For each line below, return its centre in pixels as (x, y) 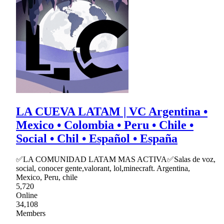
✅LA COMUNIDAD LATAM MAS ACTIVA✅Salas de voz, (116, 159)
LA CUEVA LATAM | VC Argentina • (112, 111)
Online (27, 195)
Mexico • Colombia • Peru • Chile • (105, 125)
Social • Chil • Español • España (97, 138)
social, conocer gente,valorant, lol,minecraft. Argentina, (103, 168)
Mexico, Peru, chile (47, 177)
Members (31, 213)
